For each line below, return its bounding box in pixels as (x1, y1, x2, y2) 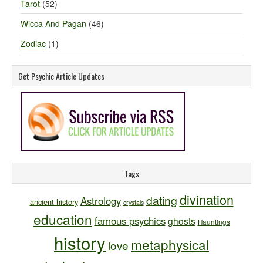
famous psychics (94, 214, 166, 228)
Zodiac (21, 38, 46, 49)
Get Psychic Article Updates (18, 70, 104, 82)
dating (146, 192, 177, 208)
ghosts (167, 214, 195, 227)
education (33, 210, 92, 228)
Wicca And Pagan (21, 18, 86, 29)
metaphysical (131, 235, 209, 254)
